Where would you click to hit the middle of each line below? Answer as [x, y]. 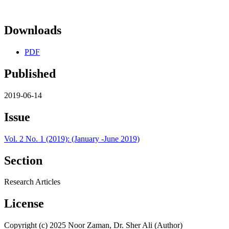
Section [23, 160]
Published [30, 73]
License [24, 204]
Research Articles [32, 182]
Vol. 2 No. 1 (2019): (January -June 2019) [72, 139]
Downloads [33, 30]
